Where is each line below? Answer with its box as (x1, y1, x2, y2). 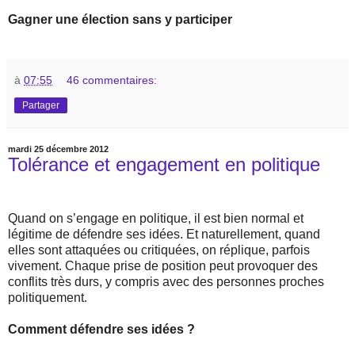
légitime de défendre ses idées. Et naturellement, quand (8, 227, 320, 241)
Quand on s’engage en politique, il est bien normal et (8, 211, 303, 225)
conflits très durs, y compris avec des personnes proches (8, 274, 324, 288)
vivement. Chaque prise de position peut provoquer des (8, 258, 318, 273)
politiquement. (8, 290, 87, 304)
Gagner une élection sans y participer (8, 13, 232, 27)
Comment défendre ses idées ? (8, 322, 195, 336)
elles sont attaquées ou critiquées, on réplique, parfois (8, 242, 310, 257)
